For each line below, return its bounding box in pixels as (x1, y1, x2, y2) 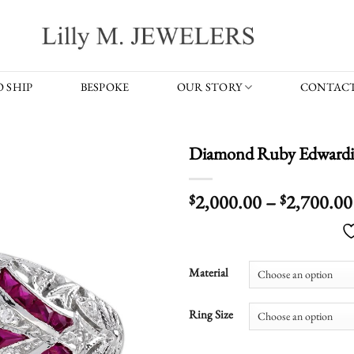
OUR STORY (176, 79, 243, 94)
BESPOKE (80, 79, 130, 94)
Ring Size (189, 307, 233, 322)
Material (189, 265, 228, 280)
